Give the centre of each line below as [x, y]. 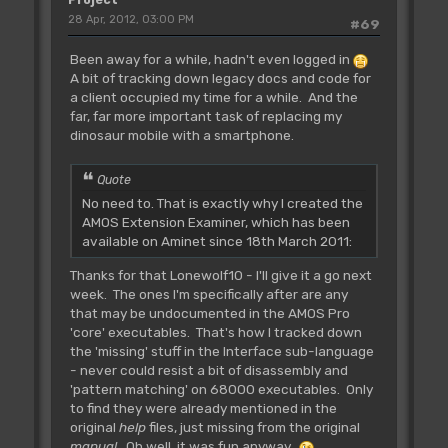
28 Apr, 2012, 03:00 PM [130, 20]
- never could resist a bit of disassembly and [208, 370]
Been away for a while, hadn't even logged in [211, 58]
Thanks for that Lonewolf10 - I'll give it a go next [220, 275]
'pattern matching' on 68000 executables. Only [221, 389]
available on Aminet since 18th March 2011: [216, 241]
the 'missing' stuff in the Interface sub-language [221, 351]
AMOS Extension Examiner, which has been [215, 222]
